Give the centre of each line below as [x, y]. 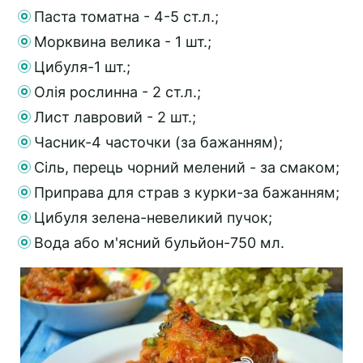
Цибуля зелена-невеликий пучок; [153, 218]
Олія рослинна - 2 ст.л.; [117, 92]
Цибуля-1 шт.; [82, 67]
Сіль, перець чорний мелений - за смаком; [187, 168]
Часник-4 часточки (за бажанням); [158, 143]
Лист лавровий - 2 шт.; [115, 117]
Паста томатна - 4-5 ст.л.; [126, 17]
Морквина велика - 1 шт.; [123, 42]
